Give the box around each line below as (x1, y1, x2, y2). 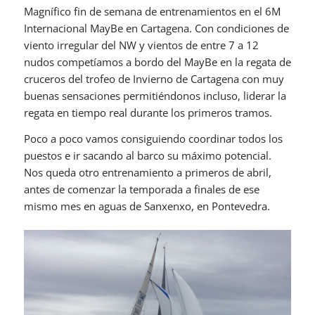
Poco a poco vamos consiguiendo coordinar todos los (23, 131, 283, 146)
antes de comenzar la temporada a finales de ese (23, 181, 259, 196)
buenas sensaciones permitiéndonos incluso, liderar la (23, 88, 286, 103)
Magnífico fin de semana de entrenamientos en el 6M (23, 4, 281, 18)
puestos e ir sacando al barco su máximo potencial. (23, 148, 271, 162)
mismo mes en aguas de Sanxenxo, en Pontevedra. (23, 198, 270, 213)
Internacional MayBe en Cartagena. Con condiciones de (23, 20, 289, 35)
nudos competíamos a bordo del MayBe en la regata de (23, 54, 291, 69)
